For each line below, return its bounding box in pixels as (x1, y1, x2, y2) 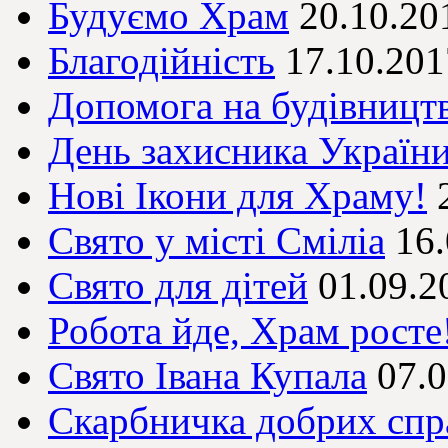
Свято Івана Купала (48, 354, 367, 398)
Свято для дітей (48, 264, 308, 308)
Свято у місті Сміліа (48, 219, 385, 263)
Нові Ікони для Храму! (48, 174, 427, 218)
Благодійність (48, 39, 275, 83)
